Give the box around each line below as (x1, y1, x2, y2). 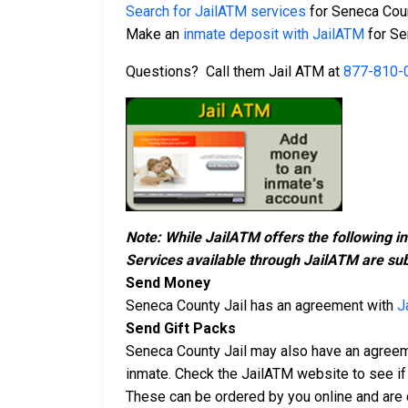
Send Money (126, 274, 210, 292)
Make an (126, 25, 183, 44)
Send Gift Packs (126, 320, 236, 338)
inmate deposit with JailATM (183, 25, 364, 44)
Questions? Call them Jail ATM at (126, 63, 343, 81)
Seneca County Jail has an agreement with (126, 297, 397, 315)
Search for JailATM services (126, 3, 306, 21)
